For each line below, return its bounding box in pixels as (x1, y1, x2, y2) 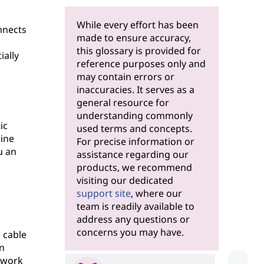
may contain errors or (77, 70, 174, 84)
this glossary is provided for (77, 44, 201, 58)
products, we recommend (77, 161, 192, 174)
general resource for (77, 96, 169, 110)
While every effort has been (77, 18, 199, 32)
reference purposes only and (77, 57, 206, 71)
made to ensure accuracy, (77, 31, 191, 45)
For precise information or (77, 135, 194, 148)
